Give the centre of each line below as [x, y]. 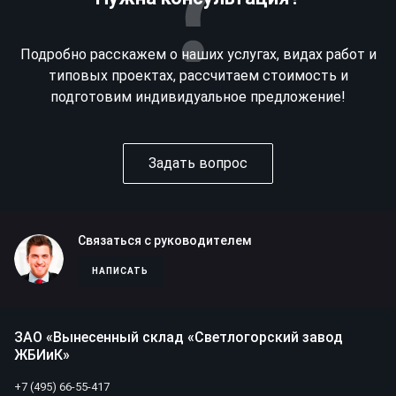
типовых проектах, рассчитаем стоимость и [198, 76]
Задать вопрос [198, 163]
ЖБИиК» [42, 355]
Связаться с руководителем [165, 240]
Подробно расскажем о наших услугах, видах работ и [198, 54]
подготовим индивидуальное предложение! [198, 97]
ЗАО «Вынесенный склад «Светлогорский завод [179, 337]
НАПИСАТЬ [120, 271]
